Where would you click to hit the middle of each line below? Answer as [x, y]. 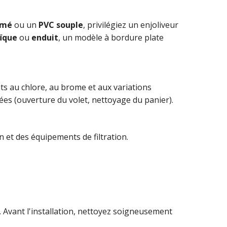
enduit [45, 37]
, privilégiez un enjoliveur [131, 25]
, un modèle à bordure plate [111, 37]
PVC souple [61, 25]
